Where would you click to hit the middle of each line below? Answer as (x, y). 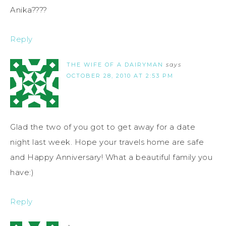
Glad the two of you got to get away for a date (103, 127)
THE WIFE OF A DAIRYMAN (115, 65)
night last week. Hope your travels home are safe (107, 142)
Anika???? (29, 10)
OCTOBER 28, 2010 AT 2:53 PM (120, 76)
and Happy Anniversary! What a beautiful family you (111, 157)
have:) (22, 173)
